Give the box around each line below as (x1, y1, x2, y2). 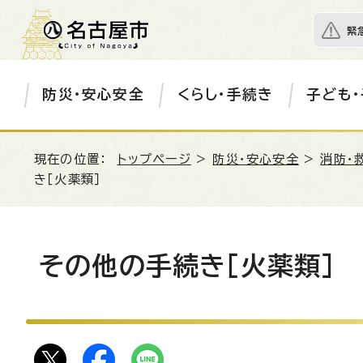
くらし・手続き (177, 88, 274, 101)
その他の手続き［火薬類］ (39, 253, 335, 279)
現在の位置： (34, 153, 117, 165)
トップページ (117, 153, 191, 165)
